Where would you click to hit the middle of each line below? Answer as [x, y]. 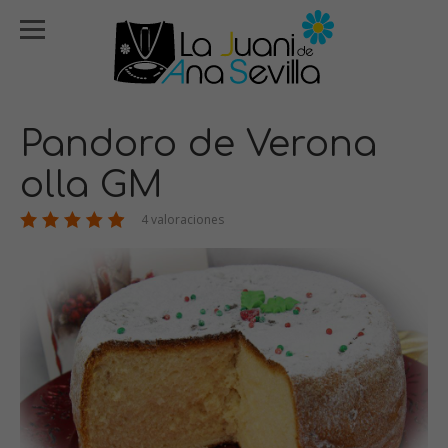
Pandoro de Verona [198, 144]
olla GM [91, 185]
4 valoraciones [181, 219]
